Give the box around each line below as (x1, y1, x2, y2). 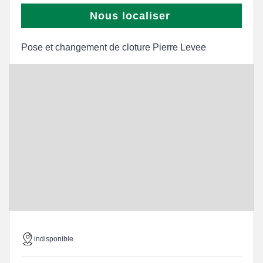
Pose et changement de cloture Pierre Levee (21, 42, 206, 52)
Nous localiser (90, 10, 170, 22)
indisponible (34, 235, 73, 243)
